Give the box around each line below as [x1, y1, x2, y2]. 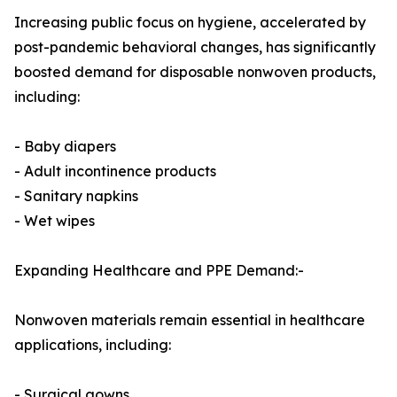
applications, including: [14, 336, 171, 354]
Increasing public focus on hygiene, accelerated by [14, 13, 366, 32]
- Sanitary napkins [14, 187, 138, 206]
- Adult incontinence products [14, 162, 216, 181]
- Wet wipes [14, 212, 95, 230]
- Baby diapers [14, 137, 116, 156]
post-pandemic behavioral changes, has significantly [14, 38, 376, 57]
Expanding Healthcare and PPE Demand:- [14, 261, 304, 280]
